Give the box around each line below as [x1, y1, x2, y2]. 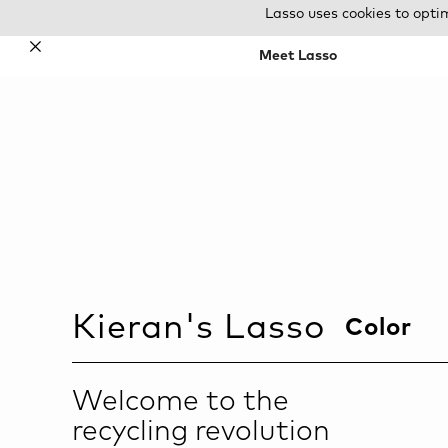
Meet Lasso [258, 49, 337, 63]
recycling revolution [72, 417, 330, 446]
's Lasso [184, 310, 345, 345]
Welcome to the [72, 387, 289, 416]
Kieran [72, 310, 184, 345]
